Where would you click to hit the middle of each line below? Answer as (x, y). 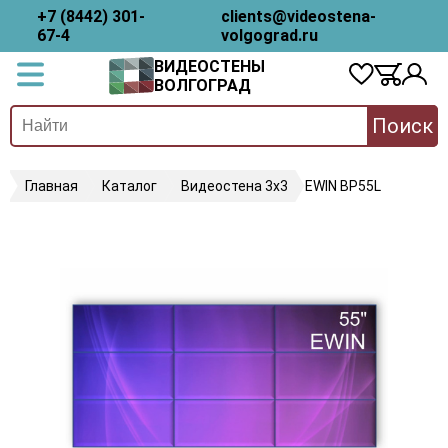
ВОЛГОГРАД (202, 85)
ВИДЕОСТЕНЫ (209, 66)
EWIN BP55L (343, 186)
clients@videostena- (299, 16)
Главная (51, 186)
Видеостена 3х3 (234, 186)
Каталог (129, 186)
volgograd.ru (270, 35)
